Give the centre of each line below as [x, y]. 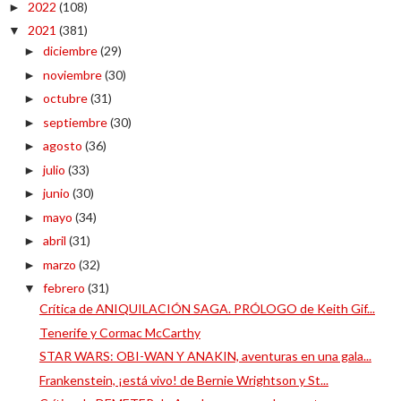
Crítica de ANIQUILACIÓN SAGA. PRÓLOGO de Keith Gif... [207, 308]
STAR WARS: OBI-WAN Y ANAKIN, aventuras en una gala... [205, 356]
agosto [64, 145]
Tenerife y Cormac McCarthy [119, 332]
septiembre [76, 122]
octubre [66, 98]
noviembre [73, 74]
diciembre [71, 51]
